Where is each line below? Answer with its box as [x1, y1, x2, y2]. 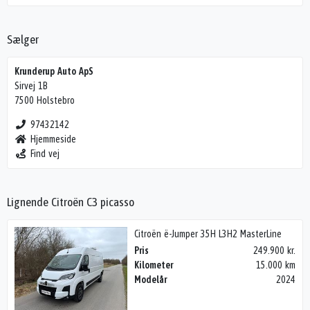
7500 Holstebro [15, 94, 75, 106]
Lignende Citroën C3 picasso [7, 194, 134, 209]
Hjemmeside [30, 133, 76, 145]
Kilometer [134, 259, 174, 271]
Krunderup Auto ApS [15, 65, 93, 77]
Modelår [134, 274, 167, 286]
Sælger [7, 32, 39, 46]
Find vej [30, 147, 60, 159]
